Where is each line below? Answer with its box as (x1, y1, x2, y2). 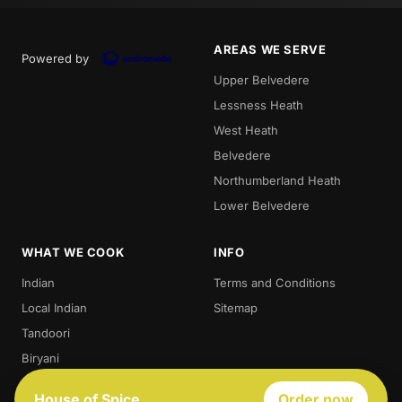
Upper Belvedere (214, 72, 310, 87)
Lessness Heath (214, 97, 303, 112)
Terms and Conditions (214, 275, 336, 290)
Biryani (22, 350, 59, 365)
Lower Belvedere (214, 197, 310, 213)
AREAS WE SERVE (214, 41, 327, 57)
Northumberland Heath (214, 172, 341, 188)
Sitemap (214, 300, 258, 315)
